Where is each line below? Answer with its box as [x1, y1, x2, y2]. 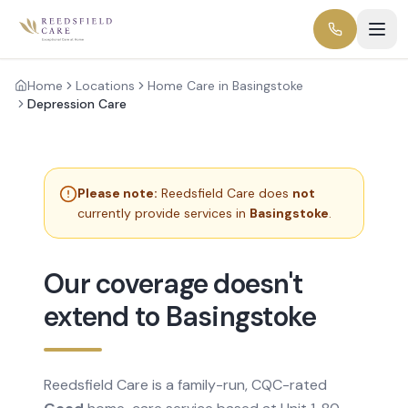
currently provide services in [77, 205, 250, 221]
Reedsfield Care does [161, 185, 292, 201]
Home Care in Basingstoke [148, 77, 303, 94]
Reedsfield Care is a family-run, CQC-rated [44, 375, 327, 394]
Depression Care [27, 96, 127, 112]
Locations [76, 77, 135, 94]
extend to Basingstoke [44, 299, 317, 334]
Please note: [77, 185, 158, 201]
